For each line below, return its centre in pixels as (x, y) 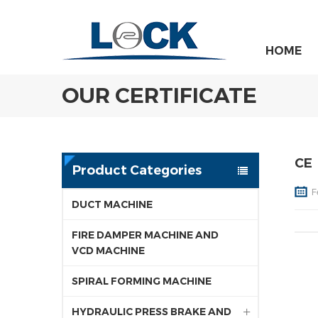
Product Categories (137, 170)
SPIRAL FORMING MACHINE (142, 281)
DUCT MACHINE (112, 204)
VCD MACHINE (108, 251)
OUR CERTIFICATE (159, 95)
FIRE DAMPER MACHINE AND (145, 235)
